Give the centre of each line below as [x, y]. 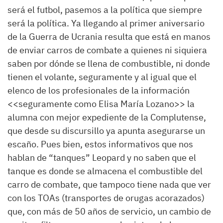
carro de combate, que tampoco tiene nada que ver [109, 184]
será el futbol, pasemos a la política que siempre [105, 10]
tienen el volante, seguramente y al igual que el [102, 77]
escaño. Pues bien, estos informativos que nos [100, 144]
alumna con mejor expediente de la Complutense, [107, 117]
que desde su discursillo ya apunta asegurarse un [106, 131]
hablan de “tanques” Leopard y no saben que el [102, 158]
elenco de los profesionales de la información [99, 90]
